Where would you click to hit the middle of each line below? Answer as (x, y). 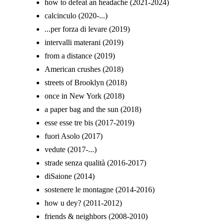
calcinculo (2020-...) (76, 16)
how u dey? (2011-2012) (83, 203)
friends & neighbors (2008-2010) (96, 216)
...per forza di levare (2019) (87, 29)
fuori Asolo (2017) (74, 136)
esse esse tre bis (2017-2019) (89, 123)
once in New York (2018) (84, 96)
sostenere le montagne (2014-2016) (100, 190)
